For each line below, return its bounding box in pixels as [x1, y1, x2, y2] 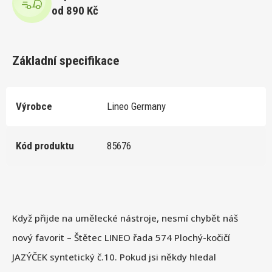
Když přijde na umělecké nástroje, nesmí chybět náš [12, 211, 238, 224]
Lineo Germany [107, 100, 166, 113]
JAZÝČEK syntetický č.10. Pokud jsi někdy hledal [12, 250, 216, 263]
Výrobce [16, 100, 52, 113]
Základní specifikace [12, 53, 119, 68]
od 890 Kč [52, 4, 98, 18]
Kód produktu [16, 140, 74, 152]
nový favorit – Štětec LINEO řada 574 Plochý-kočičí [12, 231, 230, 243]
